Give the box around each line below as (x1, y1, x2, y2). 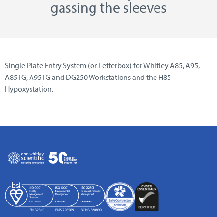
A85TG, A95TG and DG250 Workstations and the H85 (5, 72, 171, 82)
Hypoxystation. (5, 84, 53, 94)
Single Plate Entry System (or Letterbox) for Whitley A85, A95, (5, 61, 200, 71)
